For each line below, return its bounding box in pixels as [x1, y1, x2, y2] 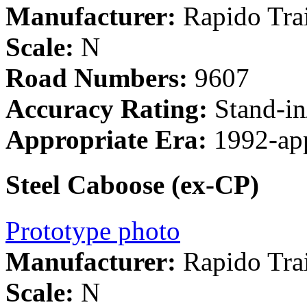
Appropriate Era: [5, 125, 207, 155]
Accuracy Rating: [5, 94, 208, 124]
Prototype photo [5, 215, 180, 245]
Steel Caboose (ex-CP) [5, 170, 259, 200]
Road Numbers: [5, 63, 188, 93]
